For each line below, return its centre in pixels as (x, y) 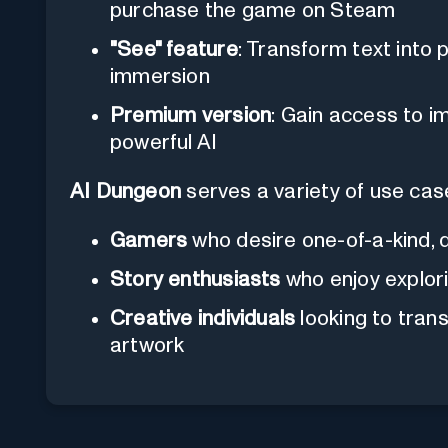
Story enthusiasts (195, 279)
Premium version (191, 115)
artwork (147, 345)
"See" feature (174, 49)
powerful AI (164, 142)
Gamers (149, 240)
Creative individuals (203, 318)
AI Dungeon (126, 191)
